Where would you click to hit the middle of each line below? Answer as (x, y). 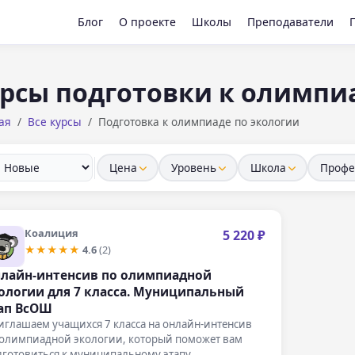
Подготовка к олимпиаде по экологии (199, 122)
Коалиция (51, 233)
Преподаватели (290, 22)
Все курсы (55, 122)
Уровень (193, 167)
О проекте (147, 22)
